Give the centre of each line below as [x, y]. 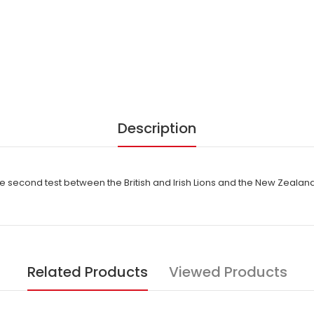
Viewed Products [228, 272]
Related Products [87, 272]
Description [157, 128]
